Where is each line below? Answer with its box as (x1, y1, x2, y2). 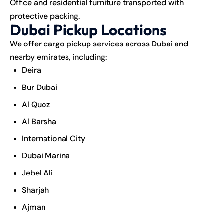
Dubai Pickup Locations (10, 20, 167, 39)
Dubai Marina (22, 150, 70, 161)
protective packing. (10, 10, 80, 21)
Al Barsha (22, 116, 56, 127)
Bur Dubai (22, 82, 57, 92)
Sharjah (22, 184, 49, 195)
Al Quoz (22, 99, 50, 109)
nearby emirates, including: (10, 51, 107, 62)
